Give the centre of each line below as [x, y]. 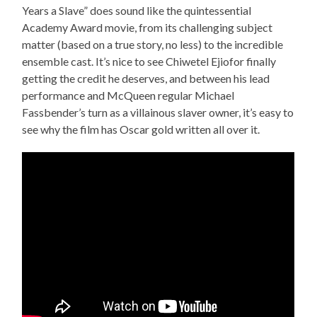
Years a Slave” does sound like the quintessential [137, 10]
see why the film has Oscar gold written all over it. [141, 129]
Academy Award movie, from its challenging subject [148, 27]
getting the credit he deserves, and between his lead [146, 78]
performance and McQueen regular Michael [128, 95]
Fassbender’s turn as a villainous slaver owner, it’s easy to [158, 112]
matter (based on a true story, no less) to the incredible [153, 44]
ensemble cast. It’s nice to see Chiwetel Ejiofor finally [149, 61]
